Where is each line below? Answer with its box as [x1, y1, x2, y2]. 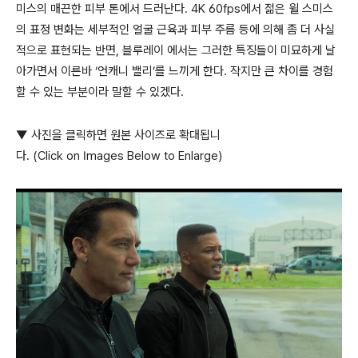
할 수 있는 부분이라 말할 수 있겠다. [16, 85, 187, 99]
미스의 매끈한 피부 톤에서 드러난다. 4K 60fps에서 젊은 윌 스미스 [16, 2, 333, 16]
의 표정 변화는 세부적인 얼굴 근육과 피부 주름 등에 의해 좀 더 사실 [16, 22, 335, 37]
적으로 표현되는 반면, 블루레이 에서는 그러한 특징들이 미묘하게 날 [16, 43, 336, 58]
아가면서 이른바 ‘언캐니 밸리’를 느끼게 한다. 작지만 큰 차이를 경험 [16, 64, 333, 78]
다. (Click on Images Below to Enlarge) [16, 149, 222, 163]
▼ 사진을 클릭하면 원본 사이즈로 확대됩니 [16, 128, 221, 142]
